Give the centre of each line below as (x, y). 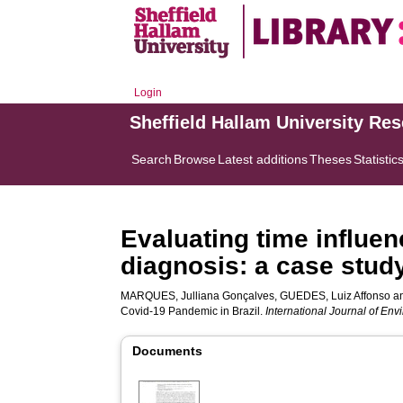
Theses (331, 159)
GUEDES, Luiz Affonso (336, 296)
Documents (168, 351)
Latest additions (263, 159)
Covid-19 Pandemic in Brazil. (193, 311)
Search (152, 159)
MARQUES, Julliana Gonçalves (198, 296)
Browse (195, 159)
